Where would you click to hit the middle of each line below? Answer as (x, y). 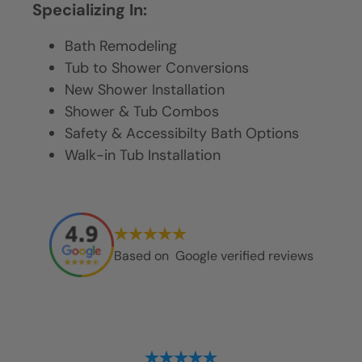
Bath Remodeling (121, 46)
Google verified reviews (242, 255)
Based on (143, 255)
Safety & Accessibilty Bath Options (182, 133)
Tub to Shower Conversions (157, 67)
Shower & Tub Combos (142, 111)
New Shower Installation (145, 89)
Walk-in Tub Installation (143, 155)
